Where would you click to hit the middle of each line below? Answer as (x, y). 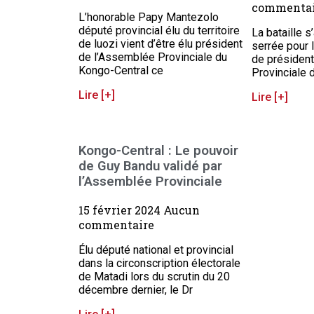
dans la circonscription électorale (159, 263)
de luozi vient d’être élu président (161, 44)
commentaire (116, 224)
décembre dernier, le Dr (136, 289)
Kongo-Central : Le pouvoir (158, 151)
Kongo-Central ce (121, 71)
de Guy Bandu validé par (150, 166)
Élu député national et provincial (156, 250)
